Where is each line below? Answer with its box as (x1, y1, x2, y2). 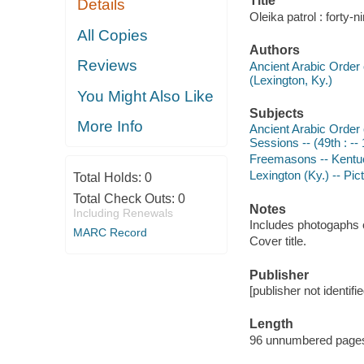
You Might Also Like (77, 87, 214, 105)
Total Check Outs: (72, 191, 178, 206)
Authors (249, 43, 300, 58)
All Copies (77, 26, 149, 44)
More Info (77, 118, 144, 136)
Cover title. (249, 234, 306, 249)
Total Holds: (72, 170, 145, 184)
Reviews (77, 57, 138, 75)
